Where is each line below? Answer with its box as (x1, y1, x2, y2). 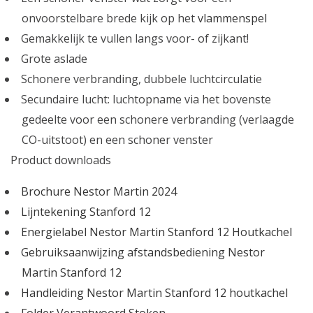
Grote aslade (21, 50, 87, 66)
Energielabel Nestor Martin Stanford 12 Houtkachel (21, 224, 292, 240)
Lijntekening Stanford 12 (21, 203, 151, 219)
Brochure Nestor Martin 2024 (21, 183, 177, 199)
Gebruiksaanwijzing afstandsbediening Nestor (21, 244, 265, 260)
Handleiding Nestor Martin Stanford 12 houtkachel (21, 284, 288, 300)
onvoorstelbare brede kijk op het (22, 10, 198, 26)
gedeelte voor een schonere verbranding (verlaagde (22, 111, 294, 127)
